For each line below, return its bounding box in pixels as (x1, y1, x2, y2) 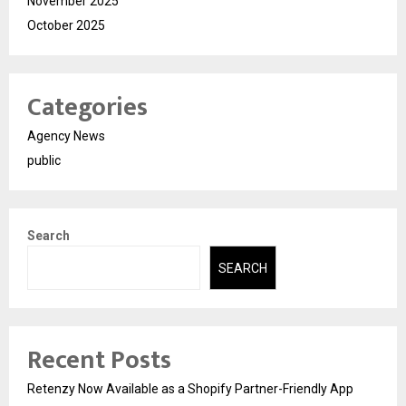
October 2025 (27, 18, 105, 34)
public (27, 153, 61, 169)
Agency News (27, 129, 105, 144)
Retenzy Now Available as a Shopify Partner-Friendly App (27, 381, 353, 396)
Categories (27, 86, 148, 130)
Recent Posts (27, 338, 171, 382)
